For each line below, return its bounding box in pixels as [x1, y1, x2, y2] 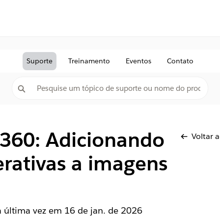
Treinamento [68, 56, 110, 65]
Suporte [27, 56, 53, 65]
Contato [167, 56, 193, 65]
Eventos [126, 56, 151, 65]
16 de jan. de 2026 [64, 205, 142, 216]
